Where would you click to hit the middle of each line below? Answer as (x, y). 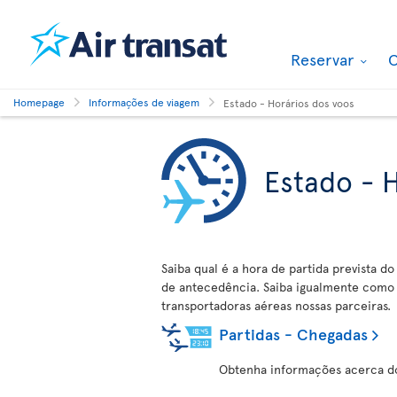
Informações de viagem (144, 102)
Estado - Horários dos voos (289, 102)
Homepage (39, 102)
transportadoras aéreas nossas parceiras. (276, 305)
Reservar (324, 59)
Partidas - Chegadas (293, 334)
